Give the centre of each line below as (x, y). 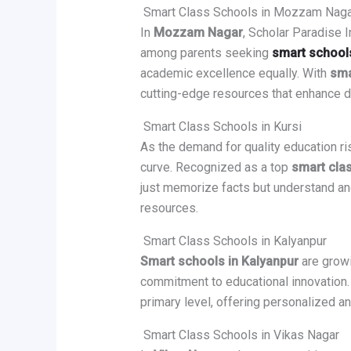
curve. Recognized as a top (215, 168)
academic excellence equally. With (235, 74)
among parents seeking (204, 53)
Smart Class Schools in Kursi (221, 127)
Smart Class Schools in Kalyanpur (233, 241)
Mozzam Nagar (198, 33)
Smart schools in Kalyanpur (219, 262)
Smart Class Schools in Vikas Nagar (239, 335)
